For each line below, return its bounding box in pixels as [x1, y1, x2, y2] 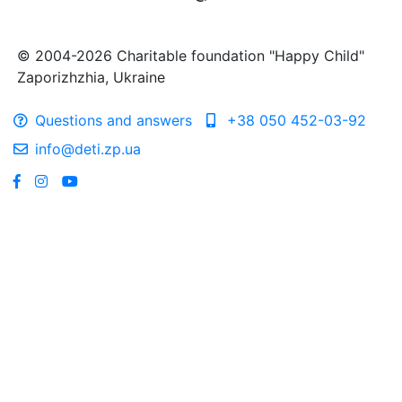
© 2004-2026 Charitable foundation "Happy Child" [17, 47, 364, 65]
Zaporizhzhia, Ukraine [17, 68, 165, 86]
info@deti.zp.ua [35, 140, 141, 158]
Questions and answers [35, 111, 192, 129]
